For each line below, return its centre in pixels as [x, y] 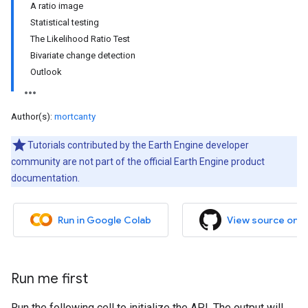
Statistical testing [65, 22]
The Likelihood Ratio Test [80, 39]
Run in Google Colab [104, 220]
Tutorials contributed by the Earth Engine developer [138, 145]
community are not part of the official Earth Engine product [138, 162]
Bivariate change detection [83, 55]
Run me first [49, 279]
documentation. [45, 178]
